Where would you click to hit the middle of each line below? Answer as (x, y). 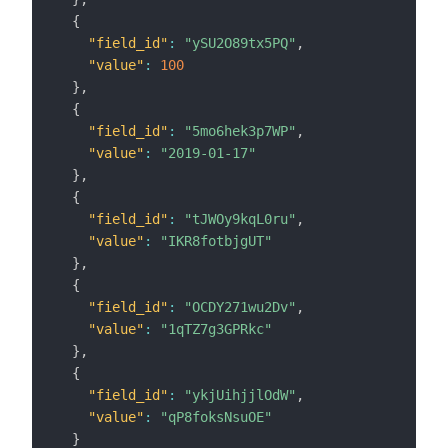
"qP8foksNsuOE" (216, 417)
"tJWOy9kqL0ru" (240, 219)
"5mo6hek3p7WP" (240, 131)
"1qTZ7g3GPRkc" (216, 329)
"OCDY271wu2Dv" (240, 307)
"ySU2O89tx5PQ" (240, 43)
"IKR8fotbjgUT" (216, 241)
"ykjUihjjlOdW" (240, 395)
